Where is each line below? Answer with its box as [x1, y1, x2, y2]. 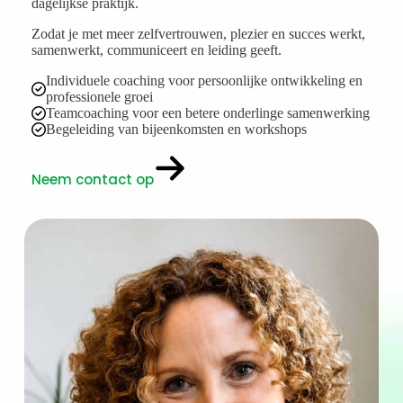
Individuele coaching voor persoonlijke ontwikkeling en [45, 73, 363, 89]
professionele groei [45, 89, 153, 105]
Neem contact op [31, 170, 154, 190]
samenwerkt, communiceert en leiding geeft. [31, 42, 282, 58]
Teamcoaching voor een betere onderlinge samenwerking [45, 105, 370, 121]
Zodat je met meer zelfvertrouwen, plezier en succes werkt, [31, 26, 365, 42]
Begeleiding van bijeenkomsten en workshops [45, 121, 307, 138]
